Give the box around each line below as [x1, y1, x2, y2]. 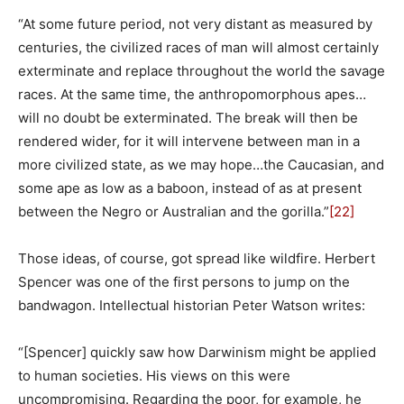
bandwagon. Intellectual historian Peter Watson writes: [18, 296, 365, 314]
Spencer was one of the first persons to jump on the [18, 272, 350, 290]
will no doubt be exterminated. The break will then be [18, 108, 358, 126]
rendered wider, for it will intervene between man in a [18, 132, 360, 150]
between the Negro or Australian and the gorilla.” [18, 202, 329, 220]
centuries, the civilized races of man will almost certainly [18, 38, 379, 56]
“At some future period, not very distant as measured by [18, 14, 372, 32]
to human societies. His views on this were [18, 366, 290, 384]
